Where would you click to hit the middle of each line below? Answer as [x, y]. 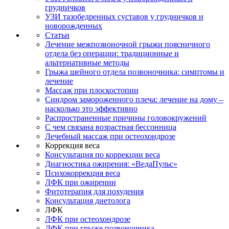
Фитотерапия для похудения [94, 191]
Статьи [57, 35]
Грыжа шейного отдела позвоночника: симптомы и [135, 72]
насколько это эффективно [91, 108]
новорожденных [74, 26]
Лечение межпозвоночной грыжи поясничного [128, 44]
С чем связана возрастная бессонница [111, 127]
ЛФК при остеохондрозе [88, 219]
